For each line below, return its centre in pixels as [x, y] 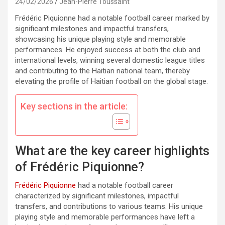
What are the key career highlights [112, 151]
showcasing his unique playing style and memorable [100, 39]
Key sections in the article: [74, 106]
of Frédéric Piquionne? [80, 167]
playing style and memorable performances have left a [105, 217]
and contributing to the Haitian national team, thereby [102, 71]
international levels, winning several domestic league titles [110, 60]
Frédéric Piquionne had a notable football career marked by [112, 18]
